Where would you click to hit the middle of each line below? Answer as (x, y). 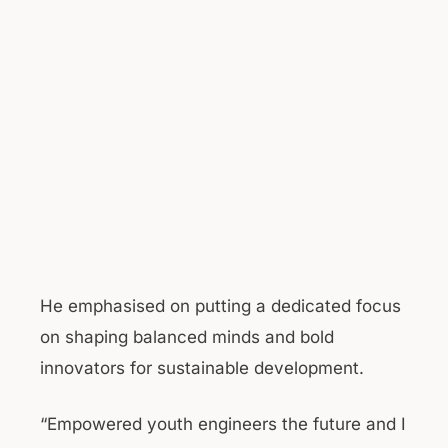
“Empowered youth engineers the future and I (223, 424)
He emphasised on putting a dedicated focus (220, 305)
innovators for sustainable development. (202, 367)
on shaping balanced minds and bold (187, 336)
